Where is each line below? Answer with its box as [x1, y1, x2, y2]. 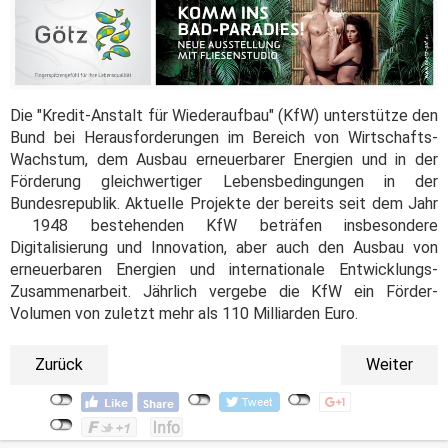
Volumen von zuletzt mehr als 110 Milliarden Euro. [10, 303, 362, 323]
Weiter [366, 354, 413, 374]
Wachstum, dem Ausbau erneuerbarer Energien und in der [10, 149, 438, 169]
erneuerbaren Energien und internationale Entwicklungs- [10, 259, 438, 279]
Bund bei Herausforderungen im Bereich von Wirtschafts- [10, 127, 438, 147]
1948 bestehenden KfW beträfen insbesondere [10, 215, 438, 235]
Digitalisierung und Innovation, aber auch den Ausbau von [10, 237, 438, 257]
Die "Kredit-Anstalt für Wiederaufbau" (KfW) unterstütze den [10, 105, 438, 125]
